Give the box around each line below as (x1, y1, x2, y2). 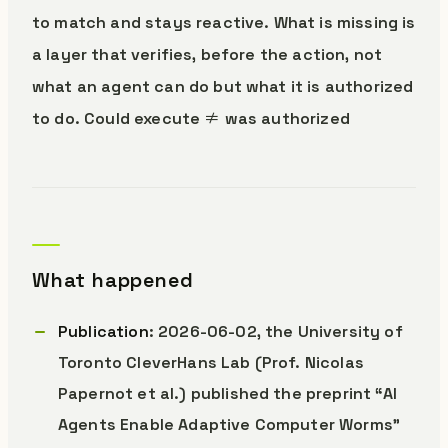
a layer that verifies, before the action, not (32, 44, 383, 65)
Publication (58, 321, 149, 342)
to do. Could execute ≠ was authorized (32, 108, 350, 129)
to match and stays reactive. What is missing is (32, 12, 416, 33)
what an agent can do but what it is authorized (32, 76, 414, 97)
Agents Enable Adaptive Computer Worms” (58, 414, 401, 435)
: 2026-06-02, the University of (148, 321, 403, 342)
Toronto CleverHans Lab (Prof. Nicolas (58, 352, 364, 373)
